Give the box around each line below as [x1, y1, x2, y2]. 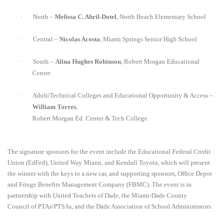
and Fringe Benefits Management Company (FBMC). [7, 181, 152, 189]
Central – [33, 35, 59, 43]
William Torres [32, 103, 76, 111]
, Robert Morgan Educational [121, 58, 200, 66]
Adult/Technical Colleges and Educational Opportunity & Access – [32, 92, 213, 100]
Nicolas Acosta [59, 35, 100, 43]
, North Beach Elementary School [116, 13, 206, 21]
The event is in [152, 181, 192, 189]
